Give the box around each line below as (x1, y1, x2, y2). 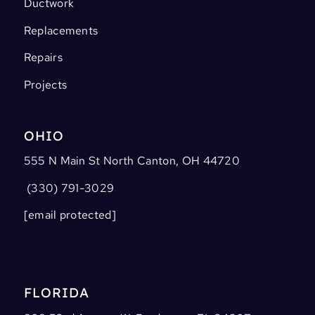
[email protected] (23, 207, 117, 223)
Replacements (23, 22, 101, 38)
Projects (23, 77, 67, 93)
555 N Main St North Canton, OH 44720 (23, 153, 240, 169)
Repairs (23, 50, 63, 65)
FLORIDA (23, 284, 89, 302)
